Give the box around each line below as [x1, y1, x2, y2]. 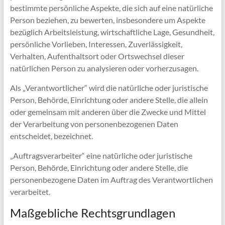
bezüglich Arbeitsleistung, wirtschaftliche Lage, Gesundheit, [10, 27, 214, 37]
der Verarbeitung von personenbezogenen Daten [10, 119, 178, 129]
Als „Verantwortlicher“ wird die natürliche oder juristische [10, 83, 208, 92]
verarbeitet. [10, 187, 50, 196]
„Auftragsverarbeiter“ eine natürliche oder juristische [10, 151, 192, 160]
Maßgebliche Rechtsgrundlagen [10, 205, 175, 220]
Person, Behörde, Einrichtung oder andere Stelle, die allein [10, 95, 208, 104]
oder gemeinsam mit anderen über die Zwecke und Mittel [10, 107, 206, 117]
